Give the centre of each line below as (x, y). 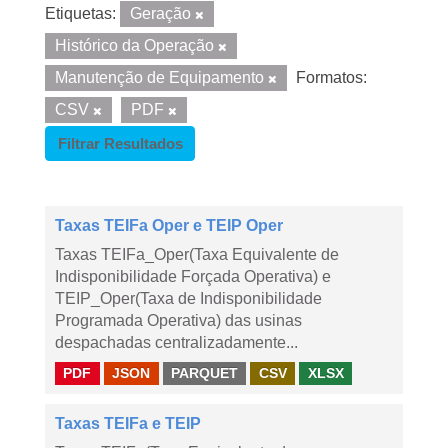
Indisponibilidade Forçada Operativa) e (193, 276)
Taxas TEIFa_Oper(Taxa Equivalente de (197, 254)
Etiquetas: (80, 13)
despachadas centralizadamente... (176, 342)
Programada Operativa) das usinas (178, 320)
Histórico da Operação (136, 45)
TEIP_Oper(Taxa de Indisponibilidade (188, 298)
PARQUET (204, 373)
